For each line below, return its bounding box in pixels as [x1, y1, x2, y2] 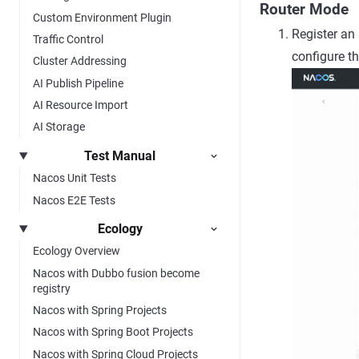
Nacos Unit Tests [33, 171, 116, 185]
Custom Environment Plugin [33, 10, 171, 24]
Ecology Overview [33, 244, 120, 258]
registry [33, 281, 71, 295]
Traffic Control [33, 32, 103, 46]
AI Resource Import [33, 99, 128, 112]
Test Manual [84, 147, 156, 163]
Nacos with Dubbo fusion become [33, 266, 200, 280]
